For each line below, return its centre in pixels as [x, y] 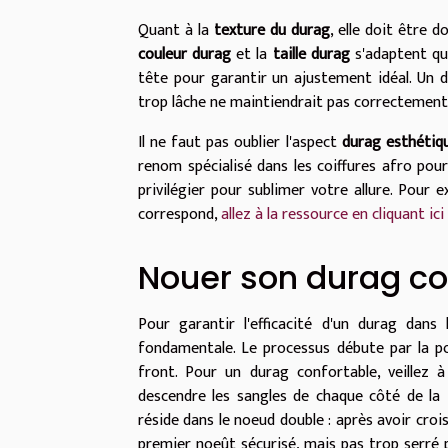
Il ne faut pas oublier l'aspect [240, 143]
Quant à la [176, 31]
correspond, [179, 215]
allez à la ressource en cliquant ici [332, 215]
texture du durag [272, 31]
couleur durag [185, 55]
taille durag [311, 55]
